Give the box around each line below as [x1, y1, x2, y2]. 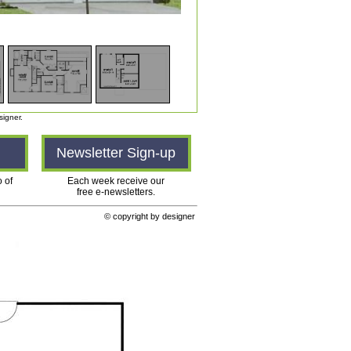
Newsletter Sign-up [56, 145, 175, 161]
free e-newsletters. [77, 186, 155, 197]
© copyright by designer [104, 212, 197, 221]
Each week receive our [67, 175, 165, 186]
